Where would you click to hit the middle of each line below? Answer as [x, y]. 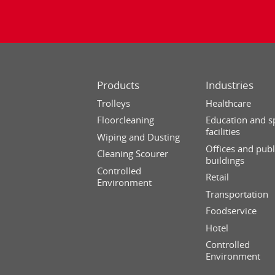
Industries [230, 85]
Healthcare [229, 103]
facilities [223, 132]
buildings [225, 160]
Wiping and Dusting [139, 137]
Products [118, 85]
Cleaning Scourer [133, 154]
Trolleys [114, 103]
